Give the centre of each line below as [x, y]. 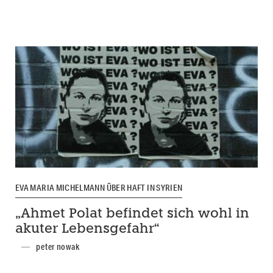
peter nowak [58, 247]
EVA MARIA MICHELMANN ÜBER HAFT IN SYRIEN [99, 188]
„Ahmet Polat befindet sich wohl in [132, 214]
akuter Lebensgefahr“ [87, 230]
